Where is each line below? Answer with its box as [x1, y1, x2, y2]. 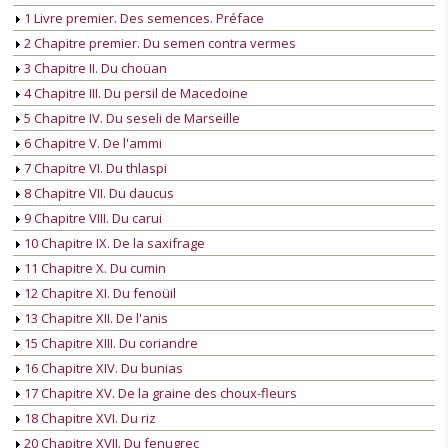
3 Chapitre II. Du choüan [21, 59, 167, 78]
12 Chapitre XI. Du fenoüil [21, 284, 176, 303]
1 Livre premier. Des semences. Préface [21, 9, 264, 28]
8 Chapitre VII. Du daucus [21, 184, 174, 203]
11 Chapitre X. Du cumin [21, 259, 166, 278]
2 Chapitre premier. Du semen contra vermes [21, 34, 296, 53]
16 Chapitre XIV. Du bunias [21, 359, 183, 378]
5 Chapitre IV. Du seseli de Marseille [21, 109, 240, 128]
